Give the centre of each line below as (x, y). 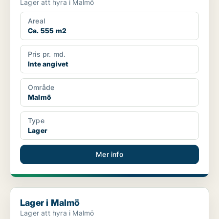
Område (41, 88)
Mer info (109, 154)
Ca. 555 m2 (47, 31)
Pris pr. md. (47, 54)
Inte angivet (48, 64)
